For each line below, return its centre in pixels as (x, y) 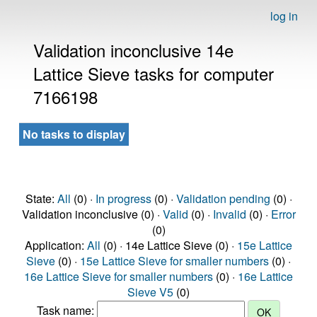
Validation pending (223, 198)
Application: (56, 245)
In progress (123, 198)
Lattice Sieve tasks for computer (154, 73)
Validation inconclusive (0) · (92, 214)
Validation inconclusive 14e (133, 50)
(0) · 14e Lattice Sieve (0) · (169, 245)
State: (41, 198)
